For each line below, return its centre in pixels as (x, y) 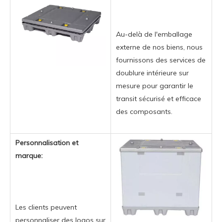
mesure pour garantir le (155, 85)
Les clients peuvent (46, 207)
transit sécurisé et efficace (159, 98)
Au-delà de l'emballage (154, 34)
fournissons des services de (161, 60)
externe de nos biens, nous (159, 47)
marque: (29, 155)
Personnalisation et (47, 142)
